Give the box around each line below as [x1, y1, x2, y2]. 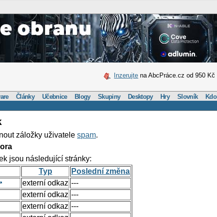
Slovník [177, 93, 198, 100]
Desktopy [128, 93, 153, 100]
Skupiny [98, 93, 121, 100]
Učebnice [42, 93, 67, 100]
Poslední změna [71, 167, 130, 175]
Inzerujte [114, 72, 139, 79]
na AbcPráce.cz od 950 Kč [138, 72, 216, 79]
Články [16, 93, 35, 100]
